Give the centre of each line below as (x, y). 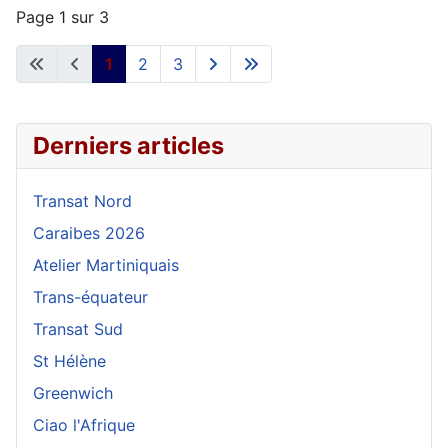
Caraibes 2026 (89, 233)
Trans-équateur (90, 297)
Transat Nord (82, 201)
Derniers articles (128, 146)
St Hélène (69, 361)
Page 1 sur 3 (62, 17)
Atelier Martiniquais (106, 265)
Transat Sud (78, 329)
